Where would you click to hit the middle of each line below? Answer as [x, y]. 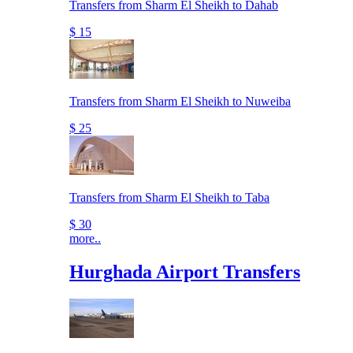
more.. [85, 239]
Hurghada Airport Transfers [185, 272]
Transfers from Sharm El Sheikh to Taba [169, 198]
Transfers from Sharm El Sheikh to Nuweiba [180, 102]
